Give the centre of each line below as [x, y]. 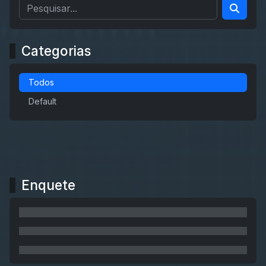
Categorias [56, 51]
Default [42, 102]
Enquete [48, 185]
